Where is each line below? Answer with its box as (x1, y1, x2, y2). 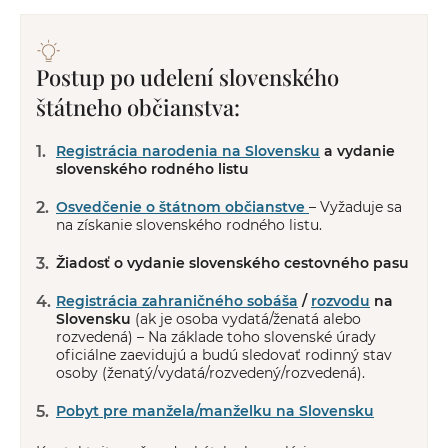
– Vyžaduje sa (309, 197, 402, 216)
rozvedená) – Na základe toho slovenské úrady (56, 327, 376, 346)
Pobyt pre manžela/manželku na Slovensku (56, 401, 374, 420)
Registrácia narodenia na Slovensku (56, 141, 320, 160)
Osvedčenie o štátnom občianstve (56, 197, 305, 216)
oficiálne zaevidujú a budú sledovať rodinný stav (56, 345, 392, 364)
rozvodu (311, 291, 370, 310)
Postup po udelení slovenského (36, 61, 339, 92)
